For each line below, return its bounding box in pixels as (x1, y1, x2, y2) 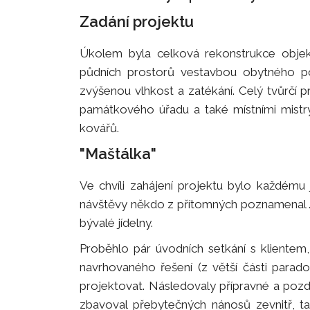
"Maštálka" (80, 144, 156, 163)
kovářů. (80, 120, 119, 135)
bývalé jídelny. (80, 215, 153, 230)
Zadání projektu (80, 12, 194, 30)
